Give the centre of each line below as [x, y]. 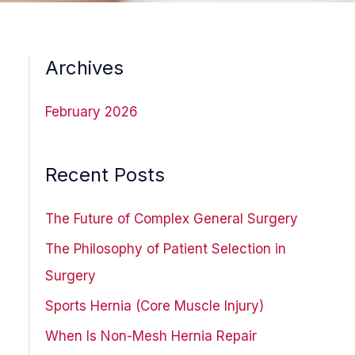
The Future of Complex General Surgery [171, 218]
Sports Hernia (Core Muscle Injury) [154, 306]
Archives [84, 68]
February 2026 [91, 112]
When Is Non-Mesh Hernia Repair [151, 336]
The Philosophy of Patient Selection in [165, 248]
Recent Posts [105, 174]
